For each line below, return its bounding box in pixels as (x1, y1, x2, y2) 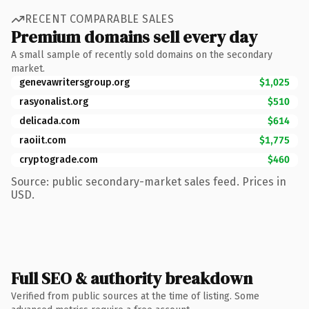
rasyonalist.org (19, 95, 88, 108)
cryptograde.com (19, 153, 98, 166)
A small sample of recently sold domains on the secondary (11, 48, 272, 61)
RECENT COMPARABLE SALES (25, 12, 175, 26)
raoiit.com (19, 134, 66, 146)
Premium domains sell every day (11, 25, 257, 48)
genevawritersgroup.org (19, 76, 130, 88)
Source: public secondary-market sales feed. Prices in (11, 175, 286, 188)
